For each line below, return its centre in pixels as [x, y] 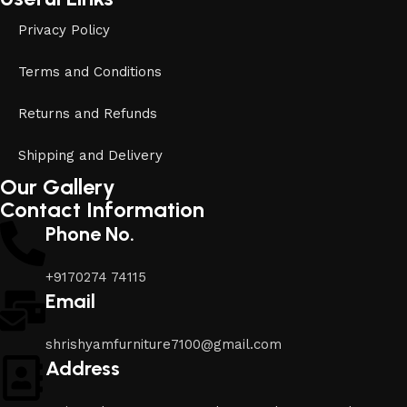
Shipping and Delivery [91, 156]
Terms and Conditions [90, 72]
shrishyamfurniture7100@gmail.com [164, 345]
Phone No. [90, 234]
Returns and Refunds [88, 114]
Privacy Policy [65, 30]
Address [83, 369]
